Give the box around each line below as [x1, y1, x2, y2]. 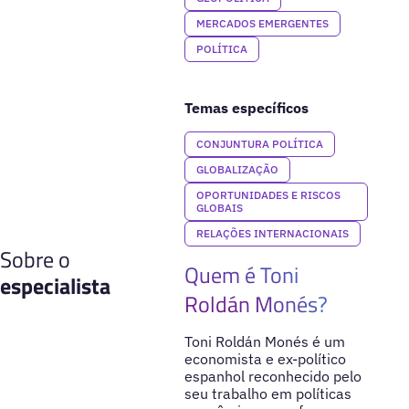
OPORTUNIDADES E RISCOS [195, 187, 341, 202]
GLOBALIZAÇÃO [195, 162, 278, 176]
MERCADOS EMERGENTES [195, 16, 329, 30]
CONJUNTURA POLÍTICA [195, 136, 323, 151]
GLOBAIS [195, 200, 243, 215]
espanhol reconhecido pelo [184, 366, 362, 385]
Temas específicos [184, 98, 309, 117]
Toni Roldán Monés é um [184, 331, 345, 351]
